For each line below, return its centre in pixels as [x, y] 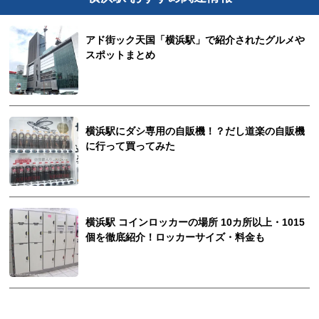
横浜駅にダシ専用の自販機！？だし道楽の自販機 [195, 131]
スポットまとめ [121, 56]
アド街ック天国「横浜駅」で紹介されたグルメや [195, 41]
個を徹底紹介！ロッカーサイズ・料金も [176, 237]
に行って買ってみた [131, 146]
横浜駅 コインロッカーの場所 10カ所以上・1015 [195, 222]
